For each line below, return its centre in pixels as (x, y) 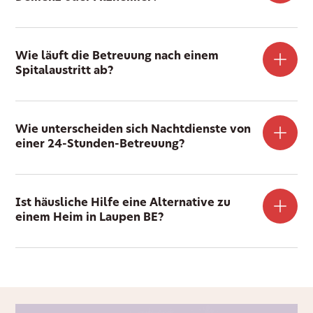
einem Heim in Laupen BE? (90, 218)
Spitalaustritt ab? (65, 71)
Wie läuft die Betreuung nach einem (117, 56)
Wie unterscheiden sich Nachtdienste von (133, 130)
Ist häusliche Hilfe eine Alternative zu (123, 203)
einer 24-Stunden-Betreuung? (101, 144)
